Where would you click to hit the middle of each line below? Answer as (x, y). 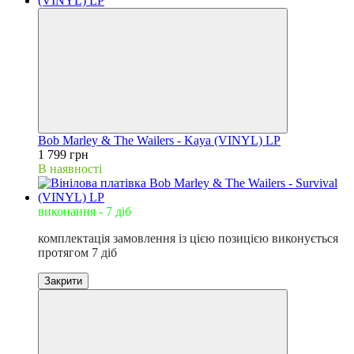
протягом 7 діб (77, 252)
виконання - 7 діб (85, 211)
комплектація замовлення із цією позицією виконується (188, 238)
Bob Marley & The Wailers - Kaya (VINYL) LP (159, 140)
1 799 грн (63, 154)
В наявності (70, 168)
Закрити (63, 281)
